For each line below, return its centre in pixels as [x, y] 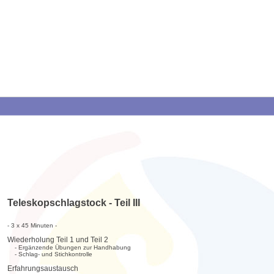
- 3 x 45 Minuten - [32, 226]
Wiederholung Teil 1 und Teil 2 [57, 240]
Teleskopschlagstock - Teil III [73, 203]
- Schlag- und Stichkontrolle [50, 254]
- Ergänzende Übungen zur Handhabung [69, 248]
